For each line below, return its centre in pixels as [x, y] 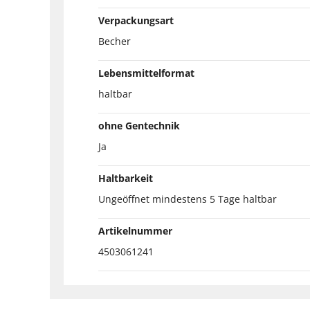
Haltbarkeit [126, 178]
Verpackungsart [136, 20]
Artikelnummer [135, 230]
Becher [115, 41]
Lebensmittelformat [146, 73]
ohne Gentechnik [139, 125]
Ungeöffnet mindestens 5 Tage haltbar [188, 199]
